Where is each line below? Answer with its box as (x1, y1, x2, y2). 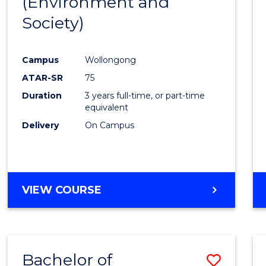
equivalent (85, 102, 129, 113)
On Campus (85, 119, 135, 131)
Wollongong (85, 54, 137, 65)
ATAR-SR (22, 72, 64, 83)
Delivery (22, 119, 59, 131)
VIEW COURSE (22, 183, 102, 197)
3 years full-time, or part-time (85, 90, 205, 101)
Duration (22, 90, 62, 101)
